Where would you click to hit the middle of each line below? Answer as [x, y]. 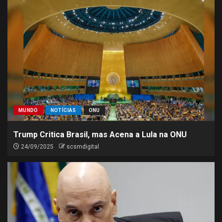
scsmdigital [83, 147]
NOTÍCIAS [63, 110]
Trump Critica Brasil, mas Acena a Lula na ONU [100, 135]
